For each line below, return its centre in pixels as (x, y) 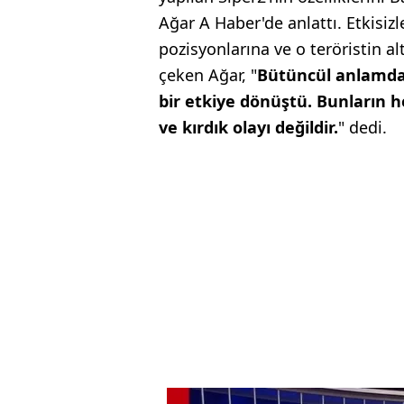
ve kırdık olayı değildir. (248, 127)
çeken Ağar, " (208, 74)
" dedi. (363, 127)
